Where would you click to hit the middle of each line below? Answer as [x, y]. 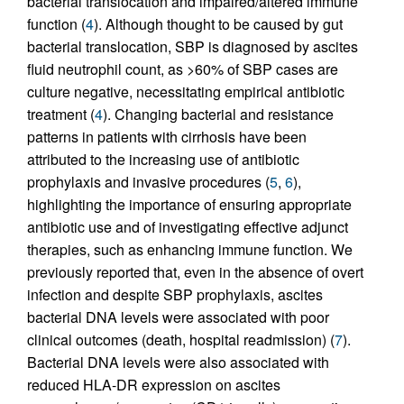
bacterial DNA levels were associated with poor [178, 317]
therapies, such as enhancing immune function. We [190, 249]
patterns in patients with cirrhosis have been [167, 136]
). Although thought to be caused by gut [218, 23]
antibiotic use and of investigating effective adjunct [188, 226]
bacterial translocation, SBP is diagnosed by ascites [193, 46]
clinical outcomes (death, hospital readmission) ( [181, 339]
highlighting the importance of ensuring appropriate [189, 204]
